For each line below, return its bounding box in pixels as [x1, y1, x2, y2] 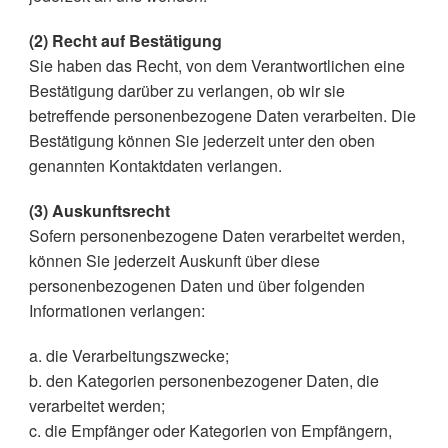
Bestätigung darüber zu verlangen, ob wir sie [28, 79, 345, 102]
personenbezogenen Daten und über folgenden [28, 274, 365, 297]
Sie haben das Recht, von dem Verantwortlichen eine [28, 54, 405, 77]
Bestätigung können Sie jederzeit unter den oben [28, 129, 375, 152]
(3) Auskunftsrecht [28, 199, 170, 222]
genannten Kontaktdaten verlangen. [28, 154, 282, 177]
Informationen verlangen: [28, 299, 205, 322]
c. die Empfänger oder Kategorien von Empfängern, [28, 419, 392, 442]
